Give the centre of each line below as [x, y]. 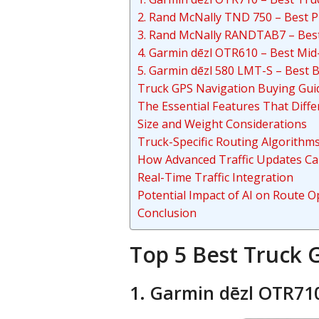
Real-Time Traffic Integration [215, 177]
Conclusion [167, 213]
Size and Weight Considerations [222, 124]
